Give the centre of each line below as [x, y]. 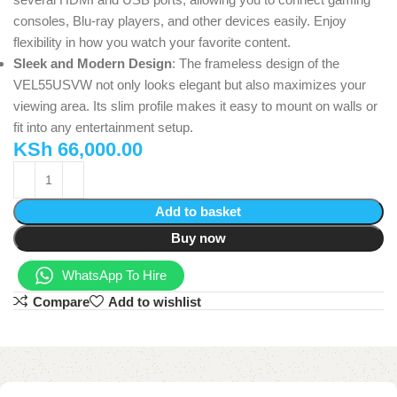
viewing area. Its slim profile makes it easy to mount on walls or [195, 105]
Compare [61, 301]
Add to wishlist [154, 301]
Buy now [198, 237]
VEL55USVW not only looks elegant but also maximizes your [190, 84]
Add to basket [198, 211]
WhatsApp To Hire [114, 275]
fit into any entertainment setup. [103, 127]
